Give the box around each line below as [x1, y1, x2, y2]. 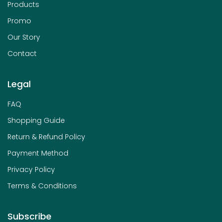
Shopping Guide [7, 115, 65, 125]
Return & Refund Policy [7, 131, 85, 142]
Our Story [7, 32, 40, 42]
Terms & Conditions [7, 180, 77, 191]
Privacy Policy [7, 164, 55, 174]
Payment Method [7, 148, 68, 158]
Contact [7, 48, 37, 58]
